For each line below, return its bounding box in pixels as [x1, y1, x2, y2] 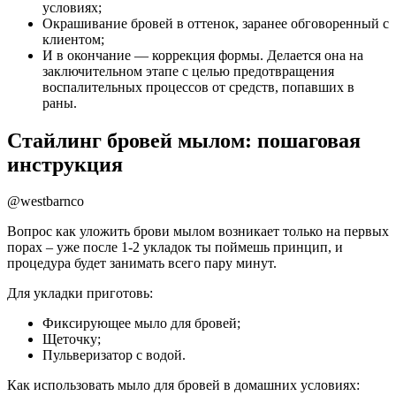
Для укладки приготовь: [7, 286, 153, 301]
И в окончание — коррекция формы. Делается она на [42, 47, 363, 63]
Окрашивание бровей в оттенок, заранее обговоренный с [42, 15, 389, 31]
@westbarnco [7, 194, 84, 209]
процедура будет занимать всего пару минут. [7, 255, 277, 271]
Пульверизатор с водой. [42, 347, 186, 363]
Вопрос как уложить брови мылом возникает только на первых [7, 224, 389, 240]
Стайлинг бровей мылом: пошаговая [7, 128, 361, 152]
